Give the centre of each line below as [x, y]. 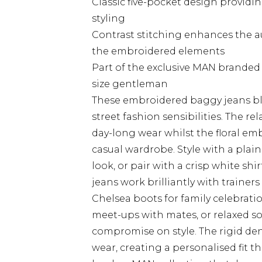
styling [108, 18]
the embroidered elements [158, 51]
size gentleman [130, 84]
